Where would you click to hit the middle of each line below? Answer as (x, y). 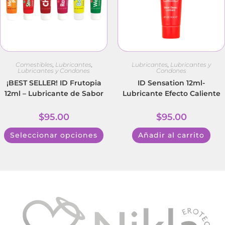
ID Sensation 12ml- (171, 83)
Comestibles (34, 64)
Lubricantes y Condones (54, 70)
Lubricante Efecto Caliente (171, 93)
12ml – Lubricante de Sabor (54, 93)
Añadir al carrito (171, 135)
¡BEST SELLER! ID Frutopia (54, 83)
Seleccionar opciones (54, 135)
